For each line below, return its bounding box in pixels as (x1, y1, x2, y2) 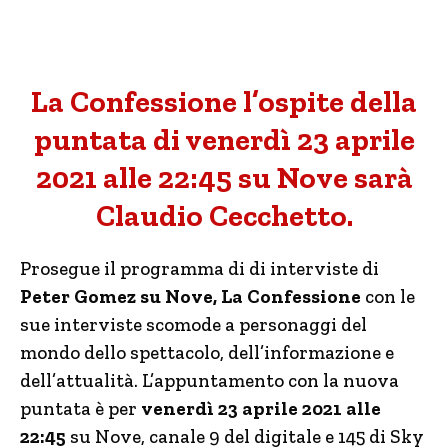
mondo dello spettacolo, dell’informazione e (20, 341, 394, 364)
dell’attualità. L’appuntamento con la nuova (20, 369, 399, 392)
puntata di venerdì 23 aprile (33, 122, 415, 158)
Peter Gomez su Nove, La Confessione (20, 285, 361, 308)
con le (361, 285, 415, 308)
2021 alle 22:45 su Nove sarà (35, 160, 413, 196)
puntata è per (20, 397, 141, 420)
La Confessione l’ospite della (31, 84, 417, 120)
